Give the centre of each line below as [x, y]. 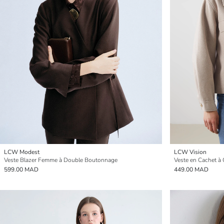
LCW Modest [22, 152]
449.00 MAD [191, 169]
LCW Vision [190, 152]
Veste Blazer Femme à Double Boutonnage [61, 160]
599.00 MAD [21, 169]
